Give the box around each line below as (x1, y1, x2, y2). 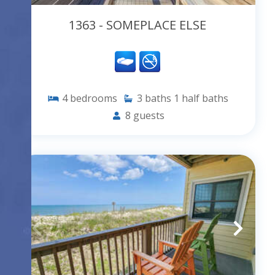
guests (133, 109, 165, 123)
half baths (181, 91, 228, 106)
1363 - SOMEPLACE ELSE (69, 17, 206, 34)
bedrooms (69, 91, 117, 106)
